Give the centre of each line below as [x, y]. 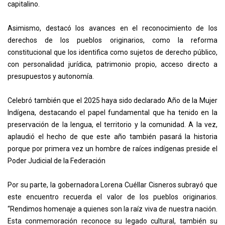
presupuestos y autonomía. [51, 77]
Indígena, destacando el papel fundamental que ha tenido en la [113, 113]
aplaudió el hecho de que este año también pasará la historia [113, 137]
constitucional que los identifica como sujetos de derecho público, [113, 52]
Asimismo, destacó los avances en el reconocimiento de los [113, 28]
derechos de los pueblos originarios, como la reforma [113, 40]
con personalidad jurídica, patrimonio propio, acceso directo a [113, 65]
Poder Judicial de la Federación [57, 161]
